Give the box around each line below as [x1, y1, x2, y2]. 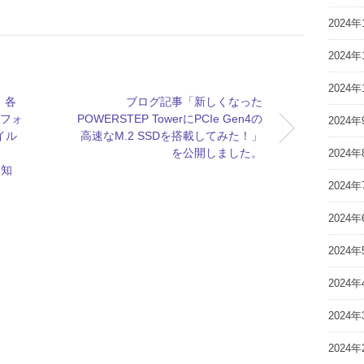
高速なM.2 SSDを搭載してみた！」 [80, 128, 262, 142]
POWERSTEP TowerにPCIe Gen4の [76, 111, 262, 125]
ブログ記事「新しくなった [125, 94, 262, 108]
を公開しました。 [171, 145, 262, 159]
